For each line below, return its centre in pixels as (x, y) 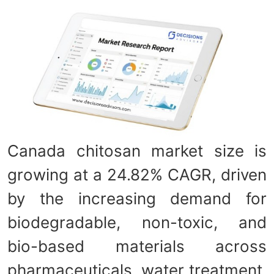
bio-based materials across (137, 246)
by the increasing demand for (137, 198)
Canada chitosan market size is (137, 150)
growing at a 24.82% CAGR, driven (137, 174)
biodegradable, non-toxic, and (137, 222)
